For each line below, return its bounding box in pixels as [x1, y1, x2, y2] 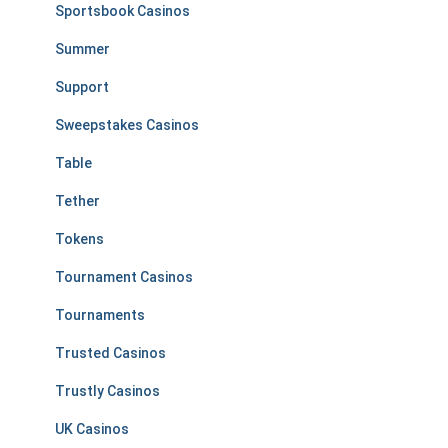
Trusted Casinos [55, 345, 166, 361]
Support [55, 79, 109, 95]
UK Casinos [55, 421, 129, 437]
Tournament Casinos [55, 269, 193, 285]
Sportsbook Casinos [55, 3, 190, 19]
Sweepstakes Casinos [55, 117, 199, 133]
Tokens [55, 231, 104, 247]
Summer [55, 41, 110, 57]
